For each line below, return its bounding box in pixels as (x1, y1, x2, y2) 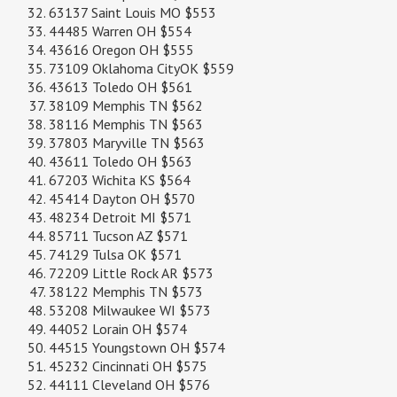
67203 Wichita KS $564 (49, 171, 191, 190)
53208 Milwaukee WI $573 (49, 301, 211, 320)
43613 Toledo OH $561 (49, 78, 192, 97)
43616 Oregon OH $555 (49, 41, 194, 59)
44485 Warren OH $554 (49, 22, 191, 41)
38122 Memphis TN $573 (49, 283, 203, 301)
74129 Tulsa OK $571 (49, 245, 182, 264)
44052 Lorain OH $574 (49, 320, 187, 339)
